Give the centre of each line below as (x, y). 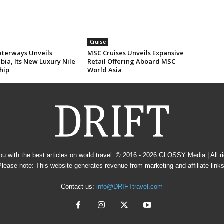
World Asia (105, 70)
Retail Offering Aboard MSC (131, 62)
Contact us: (79, 187)
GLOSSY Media (182, 155)
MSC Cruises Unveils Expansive (135, 53)
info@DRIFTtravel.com (130, 187)
